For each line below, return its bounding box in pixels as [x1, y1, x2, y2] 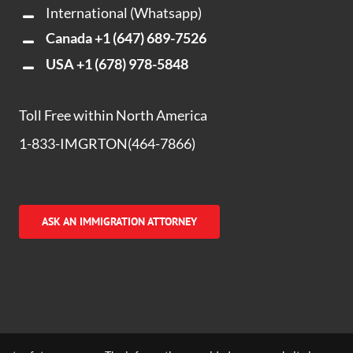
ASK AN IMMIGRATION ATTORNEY [42, 214, 198, 229]
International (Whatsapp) [45, 3, 202, 21]
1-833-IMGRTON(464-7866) [19, 135, 196, 153]
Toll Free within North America [19, 106, 208, 124]
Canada [45, 29, 95, 47]
